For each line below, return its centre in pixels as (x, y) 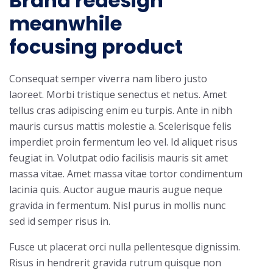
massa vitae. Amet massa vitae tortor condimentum (126, 174)
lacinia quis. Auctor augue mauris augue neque (116, 190)
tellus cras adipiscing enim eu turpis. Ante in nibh (121, 110)
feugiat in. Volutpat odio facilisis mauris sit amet (119, 158)
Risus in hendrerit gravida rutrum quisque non (115, 263)
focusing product (96, 47)
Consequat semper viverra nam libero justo (108, 79)
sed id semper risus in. (60, 221)
